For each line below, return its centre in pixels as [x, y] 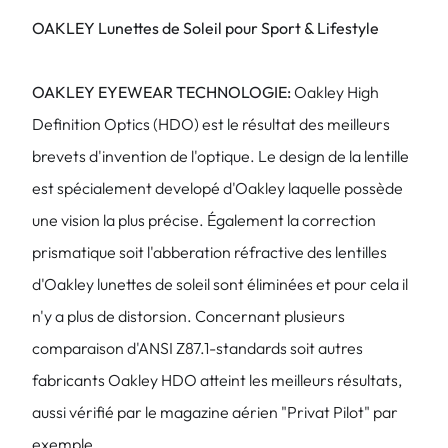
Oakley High [335, 92]
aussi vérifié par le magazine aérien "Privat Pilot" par [215, 412]
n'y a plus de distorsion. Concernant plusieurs [188, 316]
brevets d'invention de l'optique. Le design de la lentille [220, 156]
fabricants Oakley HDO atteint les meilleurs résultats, [217, 380]
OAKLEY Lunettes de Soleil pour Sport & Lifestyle [205, 28]
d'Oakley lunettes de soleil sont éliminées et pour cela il [220, 284]
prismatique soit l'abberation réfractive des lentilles [209, 252]
